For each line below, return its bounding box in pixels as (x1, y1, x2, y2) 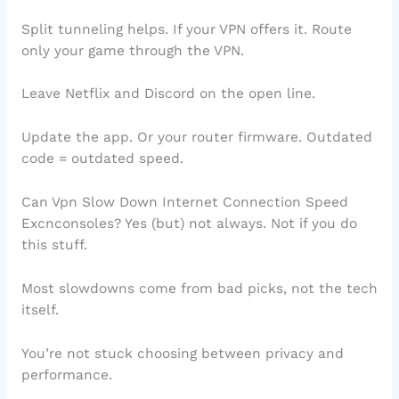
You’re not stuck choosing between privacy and (20, 345, 344, 362)
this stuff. (20, 236, 87, 253)
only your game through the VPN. (20, 42, 244, 59)
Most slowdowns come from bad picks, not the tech (20, 280, 378, 297)
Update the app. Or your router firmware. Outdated (20, 129, 372, 146)
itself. (20, 301, 59, 318)
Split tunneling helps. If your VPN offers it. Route (20, 20, 352, 37)
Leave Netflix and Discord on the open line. (20, 85, 315, 102)
